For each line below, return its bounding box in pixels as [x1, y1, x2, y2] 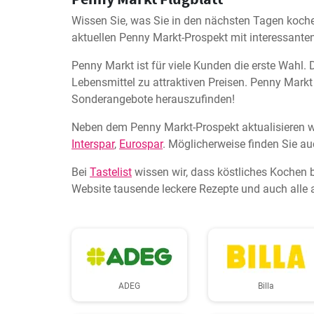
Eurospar [119, 137, 163, 151]
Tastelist [90, 165, 132, 179]
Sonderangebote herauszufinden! [71, 93, 235, 106]
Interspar [71, 137, 114, 151]
